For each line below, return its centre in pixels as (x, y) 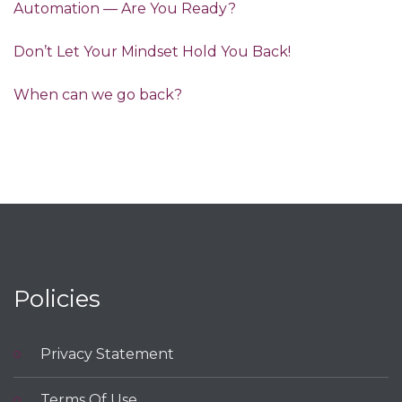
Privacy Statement (107, 354)
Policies (57, 299)
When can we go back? (98, 95)
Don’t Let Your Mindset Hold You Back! (152, 52)
